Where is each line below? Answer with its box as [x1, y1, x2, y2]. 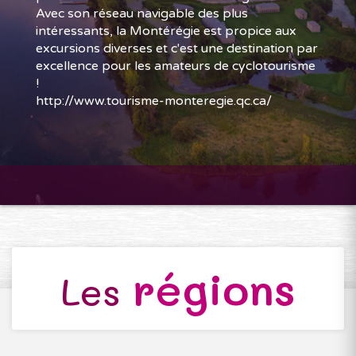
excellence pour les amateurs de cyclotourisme [36, 58, 315, 74]
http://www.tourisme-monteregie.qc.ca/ [36, 93, 272, 109]
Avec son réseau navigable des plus [36, 6, 248, 21]
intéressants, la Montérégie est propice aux [36, 23, 296, 39]
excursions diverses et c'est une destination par [36, 41, 318, 56]
